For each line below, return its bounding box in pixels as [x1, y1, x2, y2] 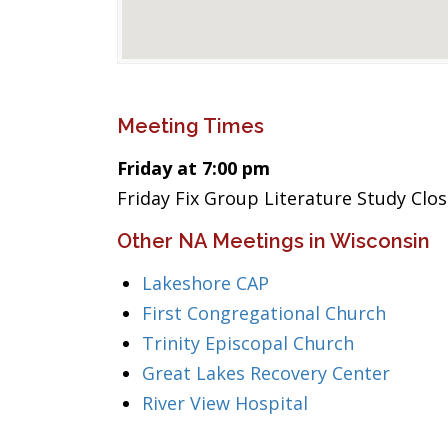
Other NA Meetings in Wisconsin [117, 229, 430, 253]
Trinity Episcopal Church [142, 331, 354, 355]
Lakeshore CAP [142, 271, 269, 295]
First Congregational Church [142, 301, 386, 325]
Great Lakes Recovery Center [142, 361, 390, 385]
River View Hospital [142, 391, 308, 415]
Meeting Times [117, 114, 264, 138]
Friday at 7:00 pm [117, 156, 270, 180]
